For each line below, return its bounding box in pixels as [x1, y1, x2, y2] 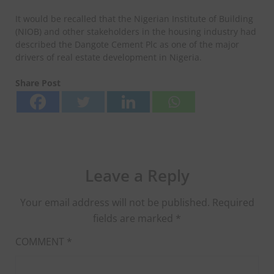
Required [212, 195, 254, 209]
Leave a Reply [84, 164, 190, 187]
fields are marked [93, 211, 176, 225]
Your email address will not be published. [20, 195, 210, 209]
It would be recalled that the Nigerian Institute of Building [15, 12, 253, 24]
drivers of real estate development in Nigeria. [15, 51, 202, 63]
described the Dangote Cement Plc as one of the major [15, 38, 239, 50]
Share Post [15, 76, 61, 89]
